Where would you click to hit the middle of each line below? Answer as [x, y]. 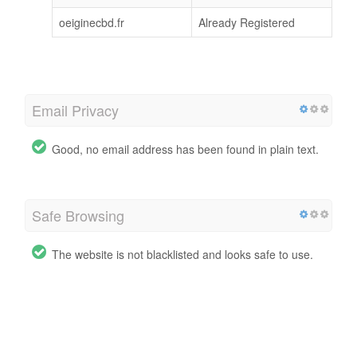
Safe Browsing [78, 215]
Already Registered [247, 22]
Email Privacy [75, 110]
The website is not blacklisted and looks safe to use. [182, 254]
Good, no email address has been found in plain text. [185, 149]
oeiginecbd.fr [92, 22]
